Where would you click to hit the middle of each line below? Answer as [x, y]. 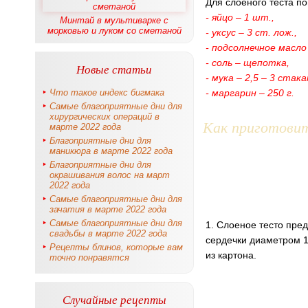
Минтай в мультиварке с [114, 20]
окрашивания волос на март [110, 175]
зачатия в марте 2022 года [108, 209]
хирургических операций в [104, 117]
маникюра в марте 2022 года [111, 151]
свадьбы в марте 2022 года [108, 233]
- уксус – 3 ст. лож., [251, 32]
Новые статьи [114, 69]
